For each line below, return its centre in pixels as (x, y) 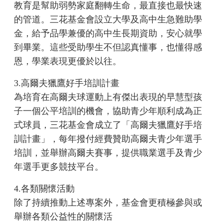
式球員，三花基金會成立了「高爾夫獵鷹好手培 (108, 125)
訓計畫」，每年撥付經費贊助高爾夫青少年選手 (108, 139)
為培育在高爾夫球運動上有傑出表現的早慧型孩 (108, 97)
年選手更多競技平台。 (59, 167)
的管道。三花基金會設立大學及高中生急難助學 (108, 20)
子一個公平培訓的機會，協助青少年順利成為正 (108, 111)
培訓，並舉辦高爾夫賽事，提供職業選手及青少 (108, 153)
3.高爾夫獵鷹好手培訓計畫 (67, 83)
